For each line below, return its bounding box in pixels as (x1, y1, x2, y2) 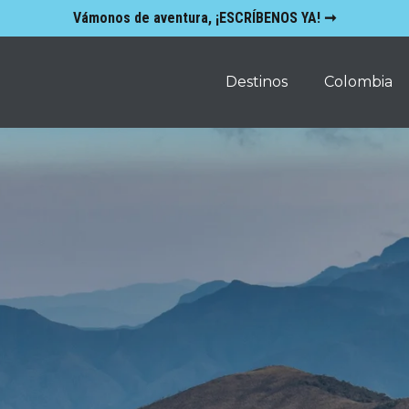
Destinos (225, 73, 288, 90)
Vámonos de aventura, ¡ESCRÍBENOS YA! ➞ (73, 9, 336, 26)
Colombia (323, 73, 393, 90)
